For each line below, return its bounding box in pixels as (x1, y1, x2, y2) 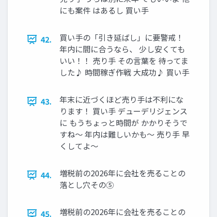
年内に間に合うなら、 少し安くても (60, 43, 185, 55)
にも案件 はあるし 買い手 (60, 4, 149, 16)
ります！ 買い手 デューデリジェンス (60, 105, 187, 117)
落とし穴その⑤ (60, 179, 114, 191)
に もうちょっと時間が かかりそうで (60, 117, 187, 129)
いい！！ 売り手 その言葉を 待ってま (60, 55, 188, 67)
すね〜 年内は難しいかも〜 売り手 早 (60, 128, 189, 140)
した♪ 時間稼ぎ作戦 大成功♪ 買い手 (60, 66, 189, 78)
